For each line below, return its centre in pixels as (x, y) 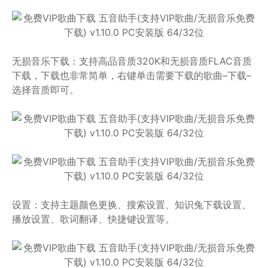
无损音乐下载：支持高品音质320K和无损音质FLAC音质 (132, 61)
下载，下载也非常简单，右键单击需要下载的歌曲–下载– (132, 75)
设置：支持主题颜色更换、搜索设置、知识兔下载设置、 (132, 205)
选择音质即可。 (45, 90)
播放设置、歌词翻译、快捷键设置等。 (93, 219)
